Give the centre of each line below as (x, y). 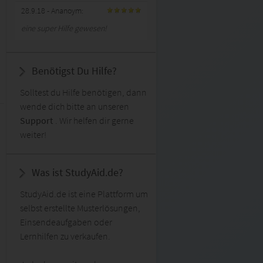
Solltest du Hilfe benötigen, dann (83, 92)
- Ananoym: (65, 11)
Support (36, 120)
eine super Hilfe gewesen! (64, 28)
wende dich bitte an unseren (75, 106)
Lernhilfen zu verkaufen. (65, 236)
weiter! (33, 134)
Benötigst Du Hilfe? (74, 71)
